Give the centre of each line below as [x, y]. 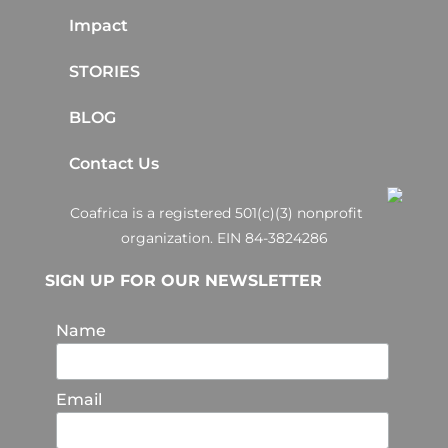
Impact [98, 25]
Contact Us [113, 163]
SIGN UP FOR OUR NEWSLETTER [183, 281]
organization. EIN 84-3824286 [224, 238]
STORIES [104, 71]
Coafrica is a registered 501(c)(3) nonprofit [216, 213]
